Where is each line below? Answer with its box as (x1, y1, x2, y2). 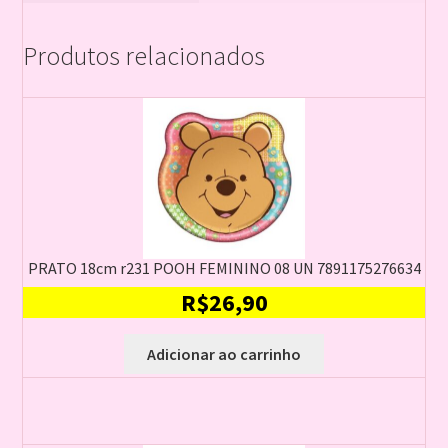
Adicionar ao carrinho (147, 343, 301, 364)
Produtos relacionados (22, 40, 265, 73)
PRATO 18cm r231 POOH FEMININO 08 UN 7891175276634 (27, 258, 421, 279)
